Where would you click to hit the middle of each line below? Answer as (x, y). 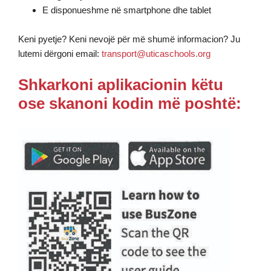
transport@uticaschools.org (156, 54)
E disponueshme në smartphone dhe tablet (127, 10)
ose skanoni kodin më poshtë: (130, 103)
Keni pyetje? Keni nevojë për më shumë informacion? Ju (129, 39)
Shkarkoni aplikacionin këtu (121, 85)
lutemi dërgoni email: (60, 54)
